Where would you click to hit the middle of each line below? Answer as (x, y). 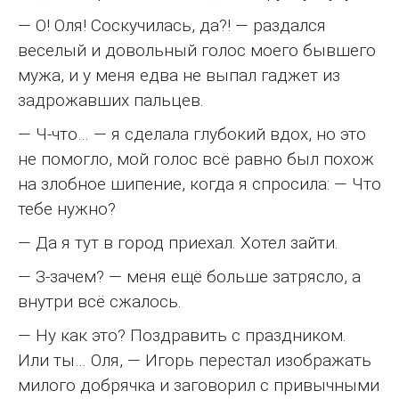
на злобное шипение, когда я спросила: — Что (199, 183)
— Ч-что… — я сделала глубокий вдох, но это (192, 134)
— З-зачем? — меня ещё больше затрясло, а (189, 276)
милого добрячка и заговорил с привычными (199, 385)
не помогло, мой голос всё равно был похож (196, 159)
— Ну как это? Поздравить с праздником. (182, 335)
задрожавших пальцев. (111, 100)
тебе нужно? (67, 208)
